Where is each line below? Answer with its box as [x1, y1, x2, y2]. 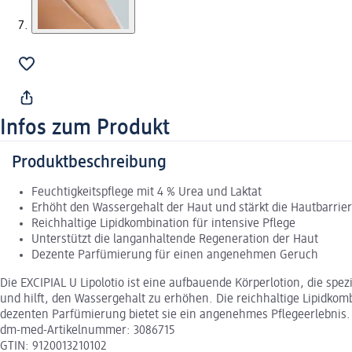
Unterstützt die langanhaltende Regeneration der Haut [31, 233, 318, 246]
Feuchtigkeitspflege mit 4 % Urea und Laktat [31, 185, 262, 199]
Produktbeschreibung [12, 153, 167, 171]
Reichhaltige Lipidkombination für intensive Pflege [31, 217, 295, 230]
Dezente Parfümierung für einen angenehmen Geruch [31, 248, 318, 262]
